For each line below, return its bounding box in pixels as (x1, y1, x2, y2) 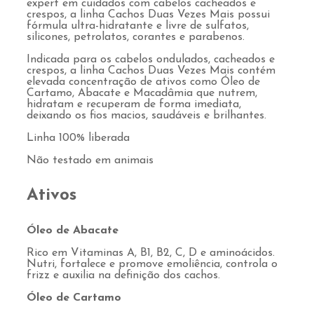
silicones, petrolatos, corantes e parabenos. (27, 32, 245, 43)
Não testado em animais (27, 155, 153, 167)
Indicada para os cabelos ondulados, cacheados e (27, 54, 275, 66)
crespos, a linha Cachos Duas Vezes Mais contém (27, 65, 275, 77)
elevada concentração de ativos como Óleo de (27, 76, 260, 88)
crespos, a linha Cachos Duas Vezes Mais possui (27, 9, 270, 21)
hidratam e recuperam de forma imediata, (27, 99, 241, 111)
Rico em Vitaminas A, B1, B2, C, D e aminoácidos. (27, 247, 275, 259)
